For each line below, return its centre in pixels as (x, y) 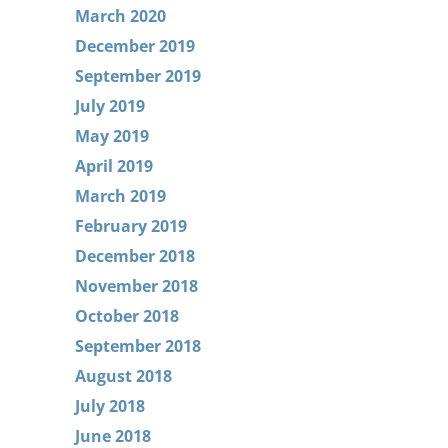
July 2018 (109, 406)
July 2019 (109, 106)
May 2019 (111, 136)
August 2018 (123, 376)
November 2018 (136, 286)
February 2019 (130, 226)
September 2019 (137, 76)
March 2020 (120, 16)
